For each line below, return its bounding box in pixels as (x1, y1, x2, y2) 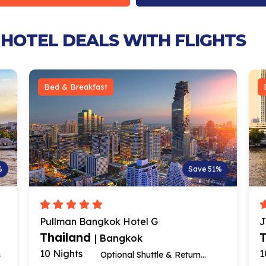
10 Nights (40, 248, 83, 260)
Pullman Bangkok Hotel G (40, 216, 158, 228)
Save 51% (188, 164, 222, 174)
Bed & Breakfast (44, 82, 107, 92)
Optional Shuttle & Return (100, 249, 201, 261)
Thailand (40, 230, 94, 245)
